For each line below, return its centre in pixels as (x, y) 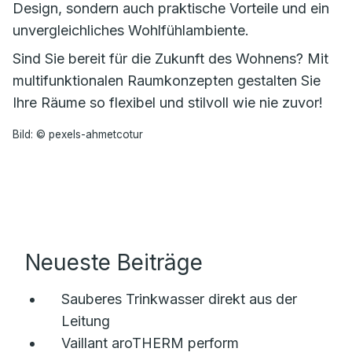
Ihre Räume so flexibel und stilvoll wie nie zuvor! (168, 103)
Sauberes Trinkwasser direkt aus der (179, 299)
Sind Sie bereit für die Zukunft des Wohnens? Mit (170, 59)
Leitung (86, 321)
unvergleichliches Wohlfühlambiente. (131, 30)
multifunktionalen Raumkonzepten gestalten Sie (167, 81)
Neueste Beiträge (114, 262)
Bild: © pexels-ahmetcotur (78, 135)
